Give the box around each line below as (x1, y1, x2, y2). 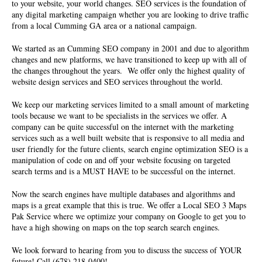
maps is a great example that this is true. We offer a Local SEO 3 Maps (12, 199, 246, 211)
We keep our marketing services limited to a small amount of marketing (12, 99, 249, 111)
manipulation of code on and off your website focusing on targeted (12, 154, 230, 166)
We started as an (12, 43, 67, 54)
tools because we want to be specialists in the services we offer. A (12, 110, 227, 122)
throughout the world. (148, 76, 223, 88)
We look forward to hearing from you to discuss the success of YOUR (12, 244, 242, 256)
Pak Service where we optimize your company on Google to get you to (12, 211, 246, 222)
